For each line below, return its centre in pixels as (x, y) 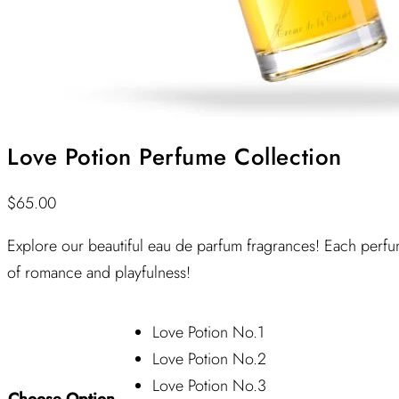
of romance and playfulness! (99, 272)
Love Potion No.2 (209, 358)
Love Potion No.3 (209, 385)
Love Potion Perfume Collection (175, 156)
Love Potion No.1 (208, 332)
